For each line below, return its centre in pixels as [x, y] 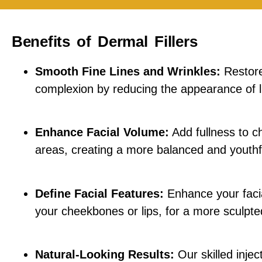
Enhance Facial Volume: [102, 132]
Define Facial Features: [99, 193]
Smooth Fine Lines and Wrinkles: [128, 71]
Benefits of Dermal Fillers [105, 41]
